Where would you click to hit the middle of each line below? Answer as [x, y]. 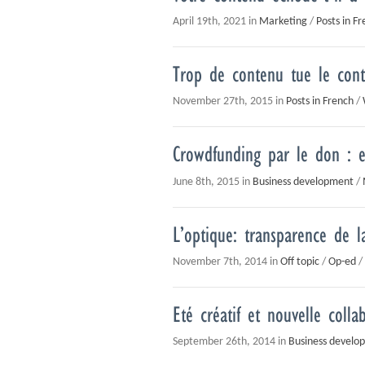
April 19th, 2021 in [216, 21]
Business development [303, 182]
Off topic [300, 262]
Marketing [283, 21]
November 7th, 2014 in [226, 262]
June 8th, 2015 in [213, 182]
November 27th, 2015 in [229, 102]
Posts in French [320, 102]
